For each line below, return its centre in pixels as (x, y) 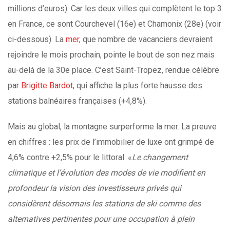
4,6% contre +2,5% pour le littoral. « (70, 157)
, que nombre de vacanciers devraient (146, 39)
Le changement (160, 157)
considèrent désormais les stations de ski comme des (104, 204)
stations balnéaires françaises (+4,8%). (77, 101)
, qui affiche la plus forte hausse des (138, 85)
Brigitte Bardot (47, 85)
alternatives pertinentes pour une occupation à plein (101, 219)
